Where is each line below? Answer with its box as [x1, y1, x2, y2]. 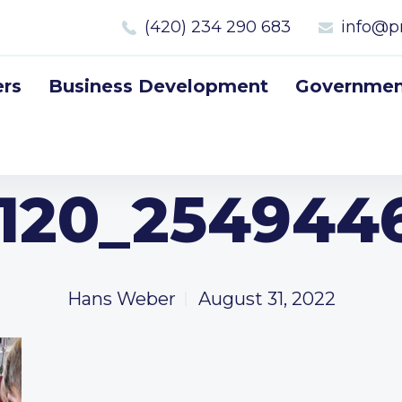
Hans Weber [66, 288, 176, 310]
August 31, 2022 [197, 288, 336, 310]
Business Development [48, 75, 268, 97]
